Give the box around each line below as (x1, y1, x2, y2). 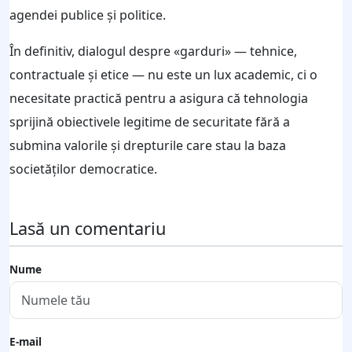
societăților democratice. (9, 159, 157, 178)
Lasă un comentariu (9, 216, 166, 240)
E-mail (9, 334, 42, 350)
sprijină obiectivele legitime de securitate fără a (9, 112, 290, 130)
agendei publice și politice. (9, 5, 166, 24)
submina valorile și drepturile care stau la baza (9, 136, 286, 154)
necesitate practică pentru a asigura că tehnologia (9, 89, 308, 107)
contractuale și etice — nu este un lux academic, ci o (9, 65, 317, 83)
